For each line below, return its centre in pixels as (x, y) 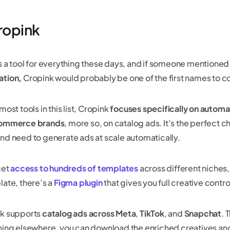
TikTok (152, 213)
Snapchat (203, 213)
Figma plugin (78, 183)
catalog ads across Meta (89, 213)
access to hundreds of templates (74, 168)
